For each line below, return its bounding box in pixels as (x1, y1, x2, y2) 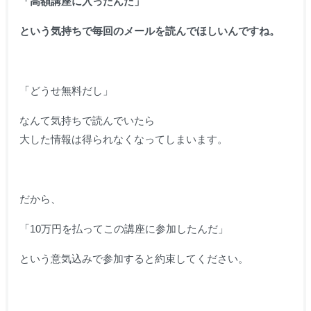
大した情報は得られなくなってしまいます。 (19, 133, 228, 146)
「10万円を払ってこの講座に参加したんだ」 (19, 223, 228, 235)
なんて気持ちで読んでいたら (19, 115, 155, 127)
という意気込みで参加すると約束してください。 (19, 253, 249, 265)
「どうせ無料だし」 (19, 85, 113, 97)
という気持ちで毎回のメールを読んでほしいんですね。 (19, 25, 280, 37)
